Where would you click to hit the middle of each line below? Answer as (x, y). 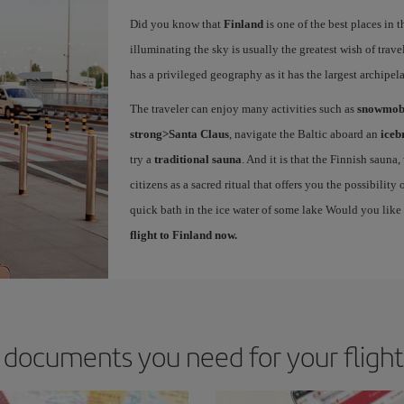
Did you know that (176, 23)
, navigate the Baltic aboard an (304, 133)
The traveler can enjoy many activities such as (243, 108)
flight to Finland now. (183, 234)
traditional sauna (197, 159)
